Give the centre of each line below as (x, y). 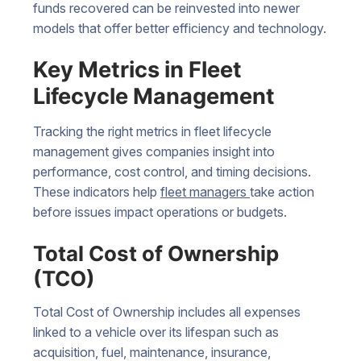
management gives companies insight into (154, 152)
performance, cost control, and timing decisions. (172, 172)
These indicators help (97, 192)
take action (282, 192)
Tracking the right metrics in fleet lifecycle (152, 132)
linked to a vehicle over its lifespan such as (156, 332)
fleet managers (205, 192)
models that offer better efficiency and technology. (180, 28)
